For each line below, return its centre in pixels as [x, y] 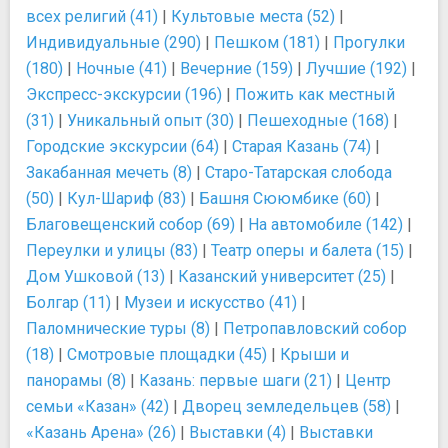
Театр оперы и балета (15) [307, 250]
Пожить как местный [315, 94]
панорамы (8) [76, 380]
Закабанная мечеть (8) [109, 172]
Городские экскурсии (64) [122, 146]
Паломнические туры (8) [118, 328]
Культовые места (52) [253, 16]
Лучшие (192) [356, 68]
